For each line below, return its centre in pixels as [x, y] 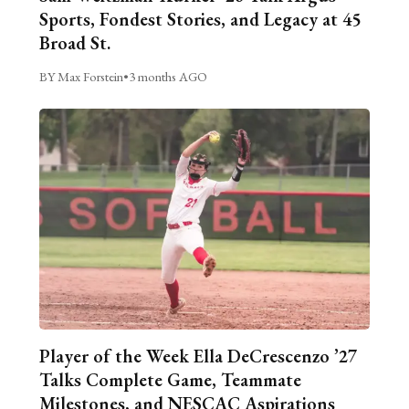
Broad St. [74, 43]
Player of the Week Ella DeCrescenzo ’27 [198, 356]
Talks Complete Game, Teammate [170, 379]
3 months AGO [168, 77]
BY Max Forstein [81, 77]
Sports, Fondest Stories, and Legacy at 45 [199, 20]
